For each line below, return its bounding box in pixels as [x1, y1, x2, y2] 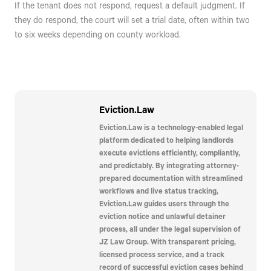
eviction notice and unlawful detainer [99, 211, 226, 221]
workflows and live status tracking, [99, 186, 218, 196]
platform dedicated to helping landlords [99, 135, 233, 145]
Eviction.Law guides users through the [99, 198, 229, 209]
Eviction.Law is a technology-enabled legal [99, 122, 243, 132]
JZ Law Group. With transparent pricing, [99, 237, 236, 247]
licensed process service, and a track [99, 249, 224, 260]
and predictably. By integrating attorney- [99, 160, 239, 171]
